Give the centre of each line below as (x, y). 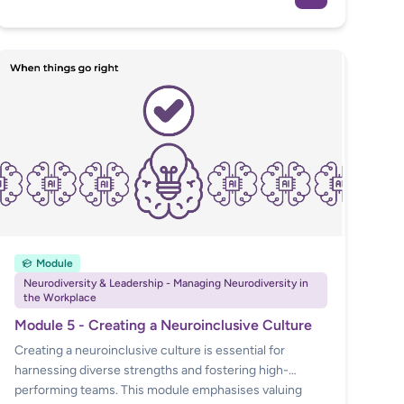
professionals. (53, 25)
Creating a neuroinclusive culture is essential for (149, 350)
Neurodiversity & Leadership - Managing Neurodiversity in (165, 283)
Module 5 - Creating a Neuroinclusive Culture (163, 325)
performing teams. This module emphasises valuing (158, 390)
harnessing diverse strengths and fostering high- (151, 370)
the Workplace (60, 297)
